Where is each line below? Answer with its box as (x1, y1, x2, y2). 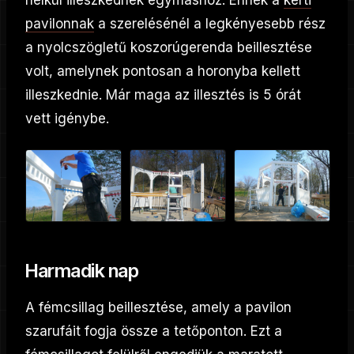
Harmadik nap (25, 258, 139, 282)
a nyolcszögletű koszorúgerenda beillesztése (25, 39, 312, 55)
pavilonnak (25, 15, 94, 32)
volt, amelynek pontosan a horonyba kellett (25, 62, 300, 79)
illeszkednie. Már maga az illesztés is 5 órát (25, 86, 301, 103)
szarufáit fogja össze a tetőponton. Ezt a (25, 322, 282, 339)
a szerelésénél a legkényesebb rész (94, 15, 326, 32)
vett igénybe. (25, 110, 109, 126)
